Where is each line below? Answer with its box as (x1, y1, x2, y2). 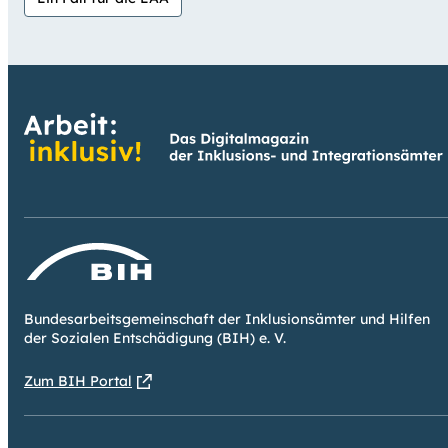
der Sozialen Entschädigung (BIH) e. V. (24, 329, 286, 348)
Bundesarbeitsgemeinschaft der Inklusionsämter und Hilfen (24, 310, 430, 329)
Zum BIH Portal (24, 372, 132, 391)
